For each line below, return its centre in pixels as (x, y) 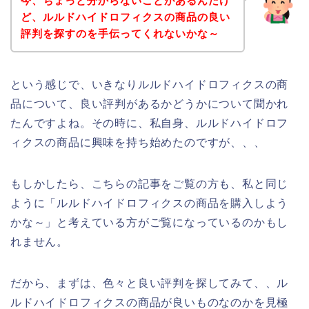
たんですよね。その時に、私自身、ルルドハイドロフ (150, 123)
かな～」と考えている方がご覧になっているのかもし (150, 222)
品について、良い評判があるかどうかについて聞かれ (150, 103)
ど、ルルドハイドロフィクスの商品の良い (125, 17)
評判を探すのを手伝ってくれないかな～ (120, 33)
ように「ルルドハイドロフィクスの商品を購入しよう (150, 203)
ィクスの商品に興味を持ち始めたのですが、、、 (138, 142)
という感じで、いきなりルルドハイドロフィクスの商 (150, 84)
